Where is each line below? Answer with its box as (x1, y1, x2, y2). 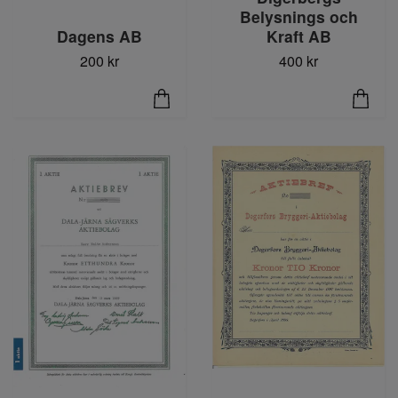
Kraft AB (266, 25, 331, 48)
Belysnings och (239, 5, 358, 28)
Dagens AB (57, 25, 142, 48)
